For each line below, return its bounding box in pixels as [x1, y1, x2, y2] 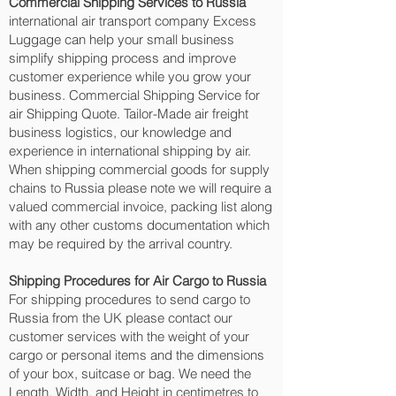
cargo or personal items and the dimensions [9, 346, 264, 363]
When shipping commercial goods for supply [9, 161, 270, 178]
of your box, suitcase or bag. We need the [9, 365, 251, 382]
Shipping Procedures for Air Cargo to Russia [9, 272, 266, 289]
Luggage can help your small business [9, 31, 234, 48]
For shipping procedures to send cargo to [9, 291, 250, 308]
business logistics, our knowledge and [9, 124, 232, 141]
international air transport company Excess [9, 12, 256, 29]
